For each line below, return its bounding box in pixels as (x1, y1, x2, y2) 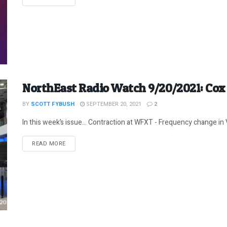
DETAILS (65, 139, 89, 148)
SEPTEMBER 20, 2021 (85, 100, 141, 109)
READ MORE (32, 139, 66, 148)
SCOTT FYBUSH (31, 100, 74, 109)
